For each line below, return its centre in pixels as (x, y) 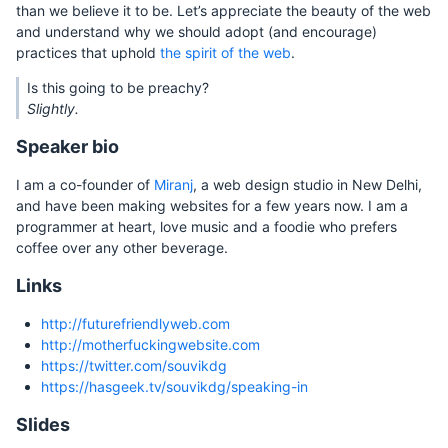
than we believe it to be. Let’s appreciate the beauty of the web (223, 10)
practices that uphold (88, 52)
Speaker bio (67, 146)
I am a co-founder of (85, 184)
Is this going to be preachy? (118, 87)
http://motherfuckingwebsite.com (150, 344)
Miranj (173, 184)
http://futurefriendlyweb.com (135, 323)
